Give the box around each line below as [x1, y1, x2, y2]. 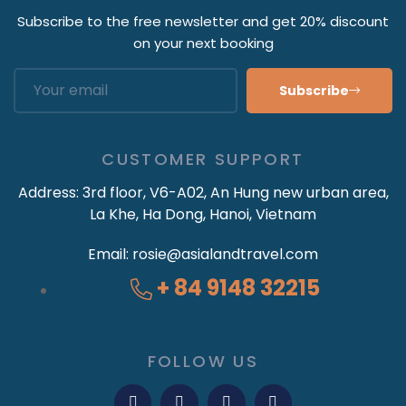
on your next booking [132, 33, 274, 53]
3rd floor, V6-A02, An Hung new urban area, [82, 181, 389, 203]
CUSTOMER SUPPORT [101, 147, 304, 170]
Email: [88, 243, 132, 265]
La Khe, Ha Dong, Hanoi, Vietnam [90, 203, 316, 225]
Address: [17, 181, 82, 203]
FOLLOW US [147, 349, 259, 372]
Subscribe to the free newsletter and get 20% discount [17, 11, 389, 31]
